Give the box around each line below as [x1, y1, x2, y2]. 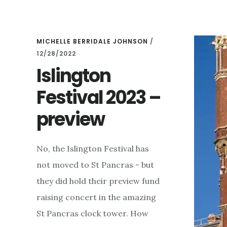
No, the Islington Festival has [36, 143, 149, 154]
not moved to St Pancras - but [36, 160, 154, 170]
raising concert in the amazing [36, 192, 156, 203]
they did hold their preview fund [36, 176, 160, 186]
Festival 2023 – [36, 85, 161, 111]
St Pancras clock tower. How [36, 208, 148, 219]
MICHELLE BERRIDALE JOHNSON [36, 37, 148, 46]
